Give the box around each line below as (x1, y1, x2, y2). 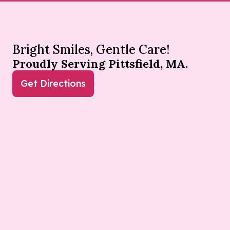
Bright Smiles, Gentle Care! (12, 42, 169, 58)
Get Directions (21, 78, 86, 90)
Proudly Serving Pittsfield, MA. (12, 56, 188, 71)
